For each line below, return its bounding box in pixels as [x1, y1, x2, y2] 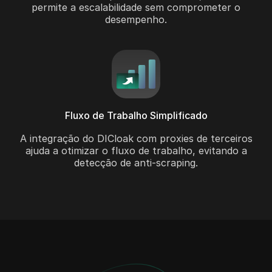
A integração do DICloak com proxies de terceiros [19, 132, 253, 145]
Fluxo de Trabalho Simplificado [64, 109, 208, 122]
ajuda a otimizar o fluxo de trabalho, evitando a [25, 144, 247, 157]
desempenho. [105, 13, 167, 26]
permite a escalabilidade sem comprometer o [32, 1, 240, 14]
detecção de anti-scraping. [74, 157, 198, 169]
